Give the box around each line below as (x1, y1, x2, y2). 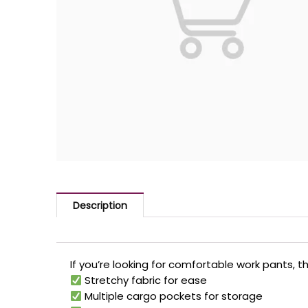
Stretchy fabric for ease (82, 273, 208, 288)
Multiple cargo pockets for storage (82, 289, 263, 304)
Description (73, 198, 127, 212)
